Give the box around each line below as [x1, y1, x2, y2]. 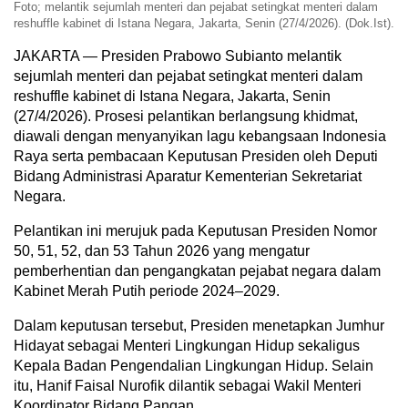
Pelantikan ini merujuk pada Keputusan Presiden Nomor [14, 223, 377, 240]
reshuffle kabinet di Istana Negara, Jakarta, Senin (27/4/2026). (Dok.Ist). [14, 16, 394, 31]
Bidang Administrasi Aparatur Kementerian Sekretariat [14, 168, 362, 185]
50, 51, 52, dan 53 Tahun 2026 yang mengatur [14, 243, 310, 260]
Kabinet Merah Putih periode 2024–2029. [14, 283, 280, 300]
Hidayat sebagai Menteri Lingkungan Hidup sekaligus [14, 338, 360, 354]
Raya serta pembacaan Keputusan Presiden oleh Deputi [14, 148, 378, 165]
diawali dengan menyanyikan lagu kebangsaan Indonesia [14, 128, 386, 145]
